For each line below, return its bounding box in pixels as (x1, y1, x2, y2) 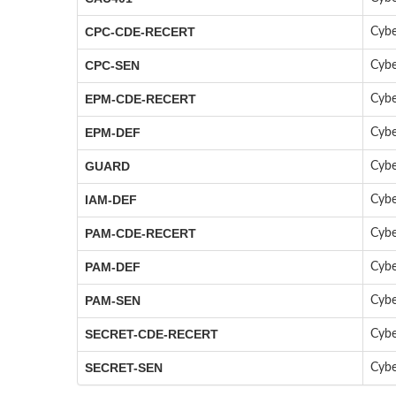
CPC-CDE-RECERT (85, 25, 195, 40)
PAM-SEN (85, 293, 141, 308)
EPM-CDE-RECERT (85, 92, 196, 107)
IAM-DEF (85, 193, 137, 208)
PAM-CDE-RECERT (85, 226, 196, 241)
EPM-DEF (85, 126, 141, 141)
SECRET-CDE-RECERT (85, 327, 218, 342)
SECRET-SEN (85, 361, 163, 376)
